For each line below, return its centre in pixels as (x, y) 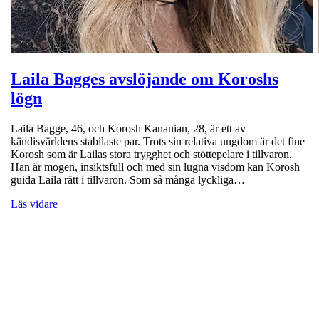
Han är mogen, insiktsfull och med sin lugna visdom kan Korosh (155, 167)
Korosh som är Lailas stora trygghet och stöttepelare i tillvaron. (151, 155)
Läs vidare (34, 204)
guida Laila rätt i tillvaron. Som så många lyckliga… (128, 180)
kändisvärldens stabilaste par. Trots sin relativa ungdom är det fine (158, 142)
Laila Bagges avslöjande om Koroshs (145, 79)
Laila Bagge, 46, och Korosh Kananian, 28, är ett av (128, 129)
